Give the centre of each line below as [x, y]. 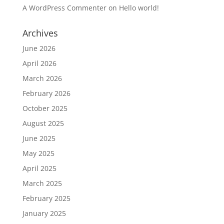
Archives [40, 33]
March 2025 [42, 183]
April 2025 [39, 168]
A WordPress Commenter [64, 8]
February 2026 [46, 93]
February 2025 [46, 198]
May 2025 [38, 153]
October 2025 [45, 108]
